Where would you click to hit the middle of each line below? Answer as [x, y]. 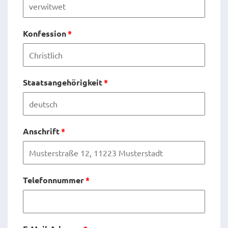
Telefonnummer [53, 180]
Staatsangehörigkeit [63, 82]
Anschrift [41, 131]
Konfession [45, 33]
